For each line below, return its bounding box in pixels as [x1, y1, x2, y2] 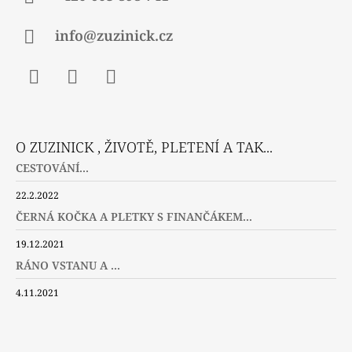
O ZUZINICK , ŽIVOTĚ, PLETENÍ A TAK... [16, 137, 273, 156]
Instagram [71, 93, 121, 108]
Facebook [33, 93, 79, 108]
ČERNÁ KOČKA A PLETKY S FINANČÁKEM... [16, 208, 252, 224]
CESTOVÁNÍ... [16, 159, 89, 175]
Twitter [110, 93, 146, 108]
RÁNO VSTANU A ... [16, 257, 120, 273]
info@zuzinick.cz [54, 26, 173, 46]
